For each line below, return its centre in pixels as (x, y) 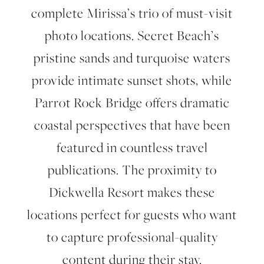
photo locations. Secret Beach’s (132, 35)
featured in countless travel (132, 147)
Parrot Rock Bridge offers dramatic (132, 103)
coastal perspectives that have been (132, 125)
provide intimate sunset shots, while (132, 80)
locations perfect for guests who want (132, 214)
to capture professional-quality (132, 237)
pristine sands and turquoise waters (132, 58)
